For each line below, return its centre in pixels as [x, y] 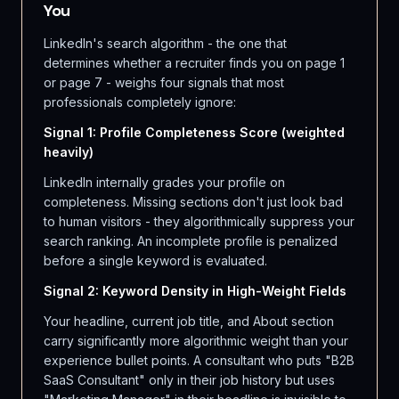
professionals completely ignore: [140, 102]
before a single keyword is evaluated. [155, 261]
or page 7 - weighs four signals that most [164, 82]
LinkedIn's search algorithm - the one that [165, 43]
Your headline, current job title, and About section [189, 321]
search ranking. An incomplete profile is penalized [191, 241]
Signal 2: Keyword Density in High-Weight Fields [195, 291]
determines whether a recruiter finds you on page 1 [194, 63]
